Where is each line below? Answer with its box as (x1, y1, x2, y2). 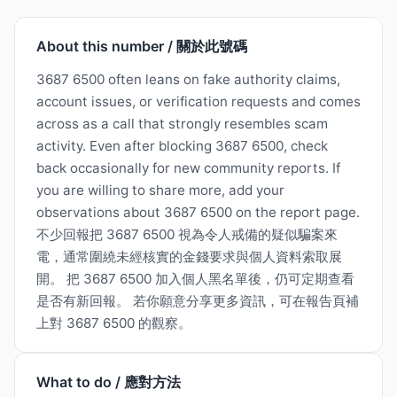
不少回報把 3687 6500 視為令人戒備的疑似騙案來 (36, 226, 338, 244)
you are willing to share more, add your (36, 182, 284, 199)
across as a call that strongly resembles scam (36, 115, 328, 133)
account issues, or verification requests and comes (36, 93, 361, 111)
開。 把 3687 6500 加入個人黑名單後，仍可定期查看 (36, 270, 354, 288)
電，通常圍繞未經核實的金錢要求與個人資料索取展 (36, 248, 342, 266)
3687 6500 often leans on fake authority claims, (36, 71, 340, 89)
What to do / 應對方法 (36, 373, 181, 392)
